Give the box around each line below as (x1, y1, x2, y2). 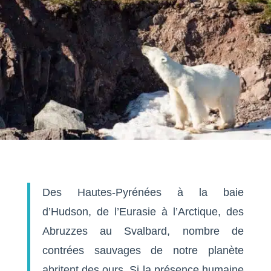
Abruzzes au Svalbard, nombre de (42, 225, 244, 238)
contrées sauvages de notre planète (42, 244, 244, 257)
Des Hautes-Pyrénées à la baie (42, 186, 244, 199)
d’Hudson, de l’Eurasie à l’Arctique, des (42, 206, 244, 218)
